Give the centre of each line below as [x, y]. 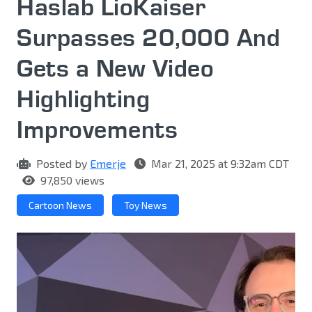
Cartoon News [60, 205]
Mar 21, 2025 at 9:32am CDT [219, 164]
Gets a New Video [115, 68]
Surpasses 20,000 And [148, 37]
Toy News [146, 205]
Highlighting [83, 99]
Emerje [108, 164]
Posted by [62, 164]
